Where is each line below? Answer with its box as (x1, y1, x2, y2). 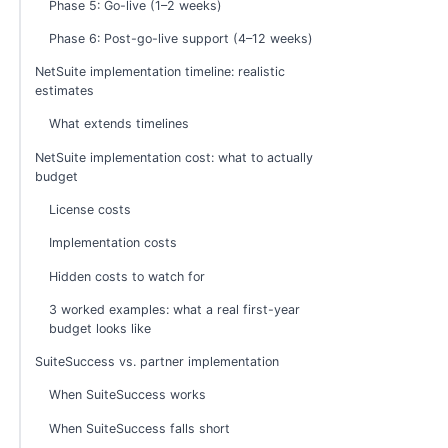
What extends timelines (49, 116, 190, 132)
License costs (49, 201, 132, 217)
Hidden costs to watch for (49, 268, 206, 284)
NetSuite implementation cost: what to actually (35, 149, 314, 165)
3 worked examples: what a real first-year (49, 301, 301, 317)
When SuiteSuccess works (49, 387, 207, 403)
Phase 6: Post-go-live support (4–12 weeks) (49, 30, 314, 46)
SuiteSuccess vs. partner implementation (35, 354, 280, 370)
